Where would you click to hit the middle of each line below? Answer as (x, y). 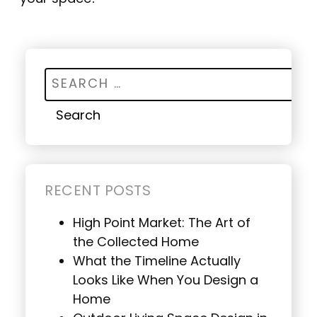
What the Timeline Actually (157, 262)
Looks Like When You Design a (166, 281)
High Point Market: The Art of (162, 224)
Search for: (79, 76)
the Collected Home (136, 243)
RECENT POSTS (98, 191)
